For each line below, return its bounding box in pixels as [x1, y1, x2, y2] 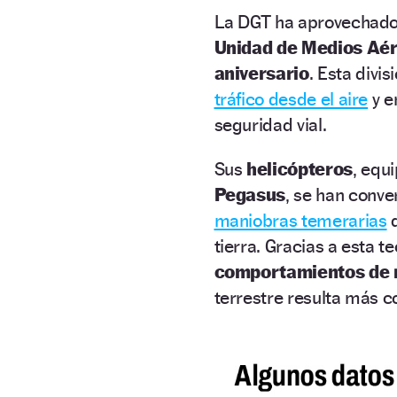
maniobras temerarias [214, 208, 387, 231]
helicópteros [246, 157, 353, 180]
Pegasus [214, 183, 286, 206]
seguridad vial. [214, 113, 327, 136]
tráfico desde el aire [214, 87, 369, 110]
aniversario [214, 61, 309, 84]
